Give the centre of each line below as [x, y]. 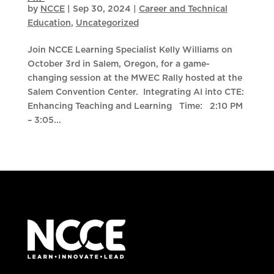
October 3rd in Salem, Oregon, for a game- [118, 65]
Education [49, 24]
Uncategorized [107, 24]
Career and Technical [183, 9]
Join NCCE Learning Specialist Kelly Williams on [130, 50]
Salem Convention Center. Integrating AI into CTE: [135, 93]
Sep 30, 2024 [102, 9]
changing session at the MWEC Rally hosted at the [135, 79]
